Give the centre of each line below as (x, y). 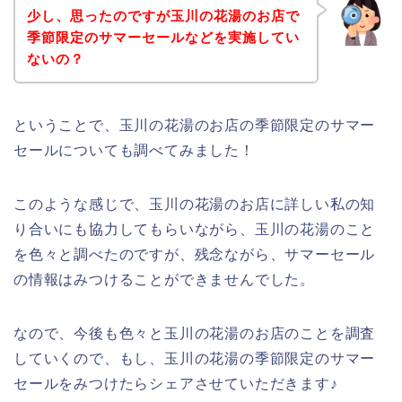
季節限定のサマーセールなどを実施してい (163, 37)
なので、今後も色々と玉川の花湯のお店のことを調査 (195, 333)
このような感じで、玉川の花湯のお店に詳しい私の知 (195, 204)
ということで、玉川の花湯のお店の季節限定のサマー (195, 125)
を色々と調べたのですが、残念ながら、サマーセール (195, 254)
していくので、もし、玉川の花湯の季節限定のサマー (195, 358)
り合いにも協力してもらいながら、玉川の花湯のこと (195, 229)
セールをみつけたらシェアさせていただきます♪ (176, 383)
